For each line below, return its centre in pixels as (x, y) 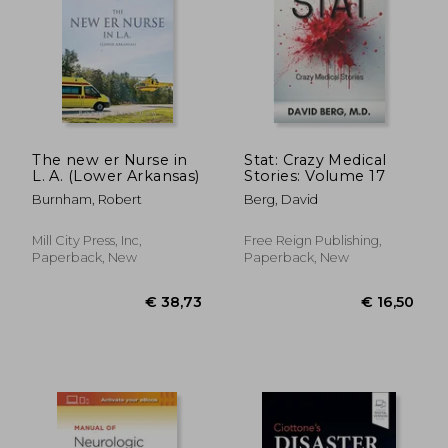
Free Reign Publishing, (313, 240)
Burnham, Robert (87, 199)
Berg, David (281, 199)
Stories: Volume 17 (314, 175)
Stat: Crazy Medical (315, 159)
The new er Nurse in (110, 159)
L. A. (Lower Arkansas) (116, 175)
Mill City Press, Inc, (87, 240)
